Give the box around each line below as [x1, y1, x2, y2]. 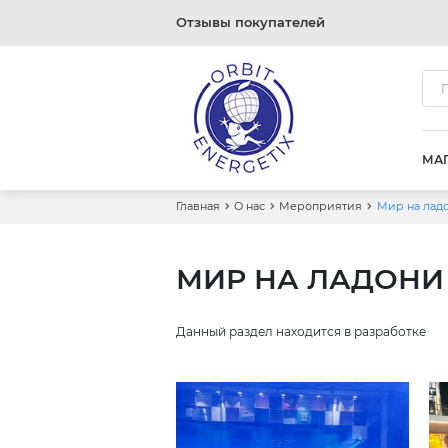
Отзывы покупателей [175, 15, 325, 31]
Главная [175, 200, 220, 214]
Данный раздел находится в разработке [175, 324, 426, 339]
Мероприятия [279, 200, 363, 214]
